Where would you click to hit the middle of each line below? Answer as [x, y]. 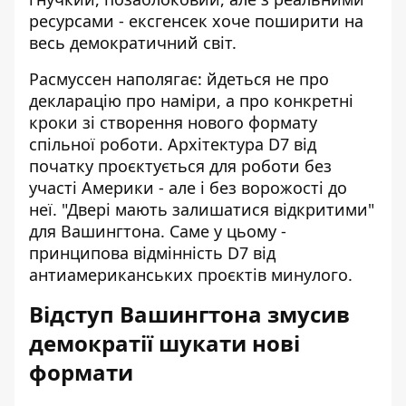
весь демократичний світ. [133, 43]
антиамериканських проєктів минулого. [191, 275]
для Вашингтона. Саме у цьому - [158, 232]
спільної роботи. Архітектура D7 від [173, 145]
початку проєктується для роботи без [180, 166]
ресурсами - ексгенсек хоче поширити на [196, 21]
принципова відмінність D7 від [152, 253]
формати [81, 372]
